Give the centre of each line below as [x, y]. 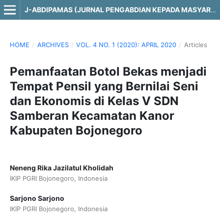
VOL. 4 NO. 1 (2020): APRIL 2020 [126, 44]
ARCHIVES [53, 44]
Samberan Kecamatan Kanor [92, 115]
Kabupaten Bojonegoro [76, 130]
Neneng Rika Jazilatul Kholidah [61, 167]
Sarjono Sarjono [37, 198]
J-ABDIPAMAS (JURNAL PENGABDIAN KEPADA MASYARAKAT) [213, 10]
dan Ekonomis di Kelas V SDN [94, 101]
